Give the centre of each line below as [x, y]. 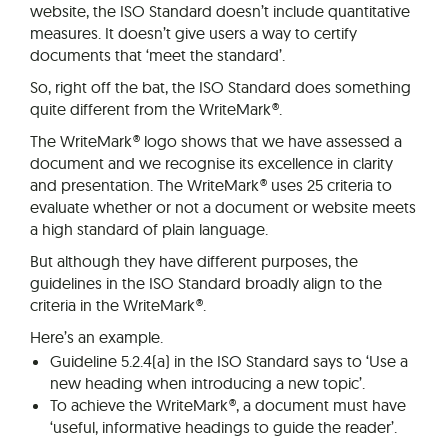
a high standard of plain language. [149, 229]
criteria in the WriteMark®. [118, 305]
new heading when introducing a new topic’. [207, 383]
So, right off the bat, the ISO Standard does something [220, 87]
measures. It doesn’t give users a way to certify [193, 33]
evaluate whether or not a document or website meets [223, 207]
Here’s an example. [96, 337]
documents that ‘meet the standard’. [157, 55]
